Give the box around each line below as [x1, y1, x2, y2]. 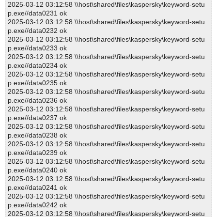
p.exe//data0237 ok [8, 114, 67, 122]
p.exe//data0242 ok [8, 201, 67, 209]
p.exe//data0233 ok [8, 44, 67, 52]
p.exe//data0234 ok [8, 62, 67, 70]
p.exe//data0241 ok [8, 184, 67, 192]
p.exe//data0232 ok [8, 27, 67, 35]
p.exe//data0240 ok [8, 166, 67, 174]
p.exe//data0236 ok [8, 96, 67, 105]
